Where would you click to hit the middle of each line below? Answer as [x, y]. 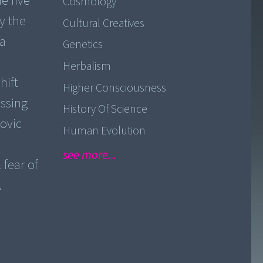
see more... [90, 155]
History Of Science [105, 109]
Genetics [82, 45]
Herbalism [87, 66]
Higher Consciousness [114, 88]
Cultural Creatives [103, 23]
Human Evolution [104, 131]
